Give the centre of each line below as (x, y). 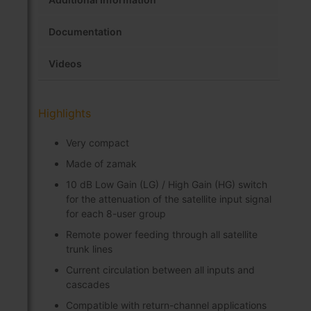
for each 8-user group (116, 213)
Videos (65, 64)
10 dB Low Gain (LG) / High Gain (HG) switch (167, 184)
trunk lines (89, 249)
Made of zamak (101, 163)
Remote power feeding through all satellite (162, 234)
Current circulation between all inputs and (160, 270)
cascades (88, 284)
